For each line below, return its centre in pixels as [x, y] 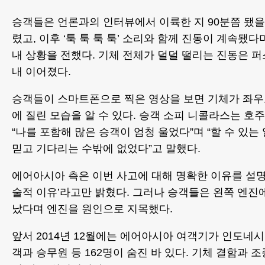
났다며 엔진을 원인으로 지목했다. [92, 209]
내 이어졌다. [41, 72]
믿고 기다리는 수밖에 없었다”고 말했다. [106, 149]
